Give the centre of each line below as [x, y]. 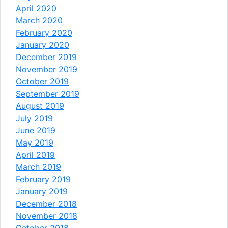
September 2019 [48, 93]
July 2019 [34, 118]
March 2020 [39, 20]
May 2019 [35, 142]
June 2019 [36, 130]
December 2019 [46, 57]
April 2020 [36, 8]
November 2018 [47, 216]
